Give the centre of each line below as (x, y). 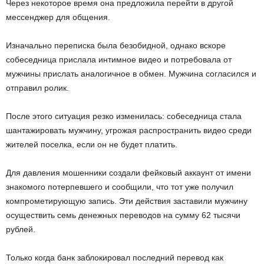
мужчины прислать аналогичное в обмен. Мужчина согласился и (131, 74)
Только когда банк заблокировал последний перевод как (115, 258)
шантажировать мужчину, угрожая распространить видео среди (129, 130)
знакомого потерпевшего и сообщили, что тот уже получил (120, 187)
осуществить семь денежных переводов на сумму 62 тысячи (123, 215)
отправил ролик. (37, 88)
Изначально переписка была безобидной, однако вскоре (116, 45)
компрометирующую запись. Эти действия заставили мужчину (127, 201)
